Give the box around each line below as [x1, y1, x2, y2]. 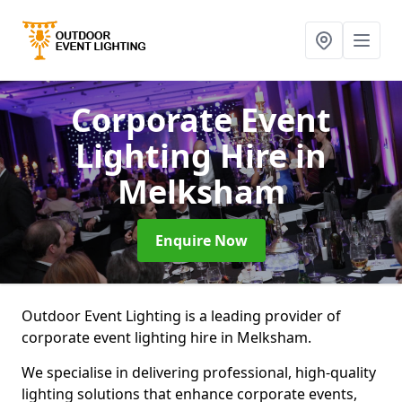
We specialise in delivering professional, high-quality [22, 363, 376, 382]
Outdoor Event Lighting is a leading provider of [22, 306, 341, 326]
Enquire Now [154, 231, 248, 250]
